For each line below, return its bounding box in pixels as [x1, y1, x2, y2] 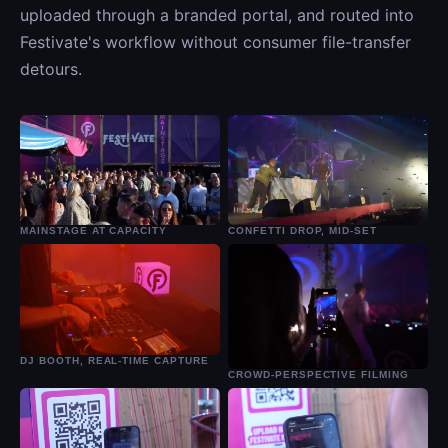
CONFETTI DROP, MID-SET [228, 225, 378, 237]
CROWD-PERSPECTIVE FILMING [228, 368, 409, 380]
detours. [20, 58, 82, 79]
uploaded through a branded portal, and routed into [20, 4, 414, 25]
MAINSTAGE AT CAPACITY [20, 224, 168, 236]
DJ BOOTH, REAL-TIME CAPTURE [20, 354, 209, 366]
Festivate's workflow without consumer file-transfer [20, 31, 411, 52]
